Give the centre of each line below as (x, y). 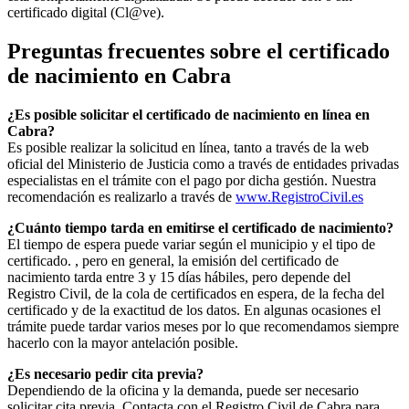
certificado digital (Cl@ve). (86, 13)
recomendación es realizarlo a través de (121, 197)
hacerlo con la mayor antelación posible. (123, 343)
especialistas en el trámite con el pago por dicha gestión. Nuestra (192, 181)
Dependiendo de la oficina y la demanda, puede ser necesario (183, 391)
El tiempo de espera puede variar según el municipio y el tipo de (191, 245)
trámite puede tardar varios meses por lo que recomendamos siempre (203, 327)
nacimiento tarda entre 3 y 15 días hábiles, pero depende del (179, 278)
